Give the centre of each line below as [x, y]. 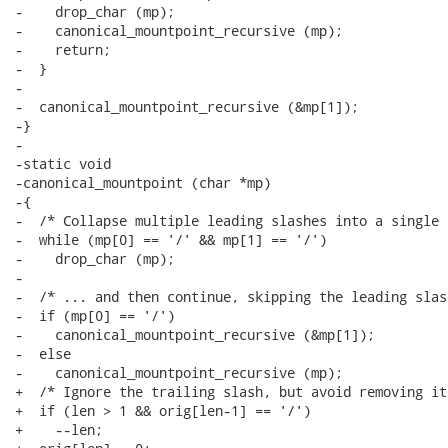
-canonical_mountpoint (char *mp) [143, 182]
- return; [63, 49]
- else [43, 353]
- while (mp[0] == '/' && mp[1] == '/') [171, 239]
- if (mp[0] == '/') [95, 315]
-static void [63, 163]
